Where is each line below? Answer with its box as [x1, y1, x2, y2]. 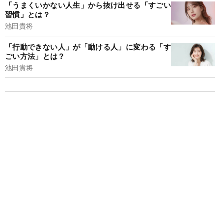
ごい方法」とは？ [5, 50, 65, 61]
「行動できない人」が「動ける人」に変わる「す [5, 41, 171, 52]
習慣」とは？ [5, 9, 50, 20]
